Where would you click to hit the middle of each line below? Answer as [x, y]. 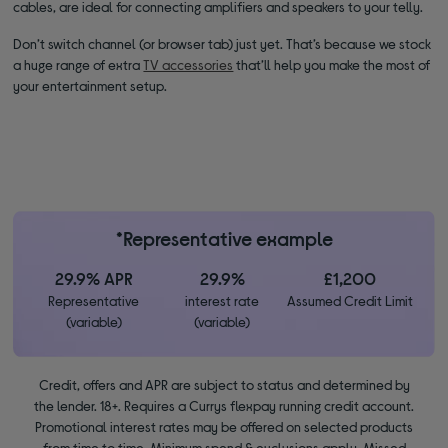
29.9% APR [93, 277]
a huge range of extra [78, 64]
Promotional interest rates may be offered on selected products [224, 426]
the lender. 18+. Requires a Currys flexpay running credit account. [224, 405]
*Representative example [224, 237]
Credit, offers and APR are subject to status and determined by [224, 384]
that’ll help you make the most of [332, 64]
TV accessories [188, 64]
